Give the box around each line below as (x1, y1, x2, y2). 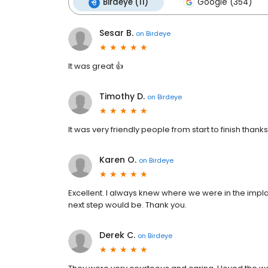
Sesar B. (99, 27, 133, 39)
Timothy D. (99, 90, 145, 102)
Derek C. (99, 229, 135, 241)
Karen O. (99, 154, 136, 166)
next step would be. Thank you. (68, 199, 187, 211)
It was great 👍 (68, 60, 123, 72)
